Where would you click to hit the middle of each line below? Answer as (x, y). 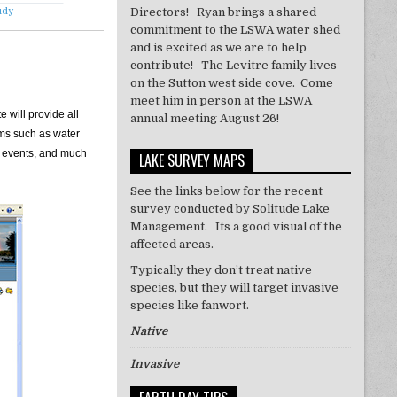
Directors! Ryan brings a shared (223, 12)
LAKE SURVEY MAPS (191, 161)
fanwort (223, 306)
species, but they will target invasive (234, 288)
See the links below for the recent (226, 191)
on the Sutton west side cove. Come (231, 83)
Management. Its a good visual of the (236, 227)
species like (165, 306)
